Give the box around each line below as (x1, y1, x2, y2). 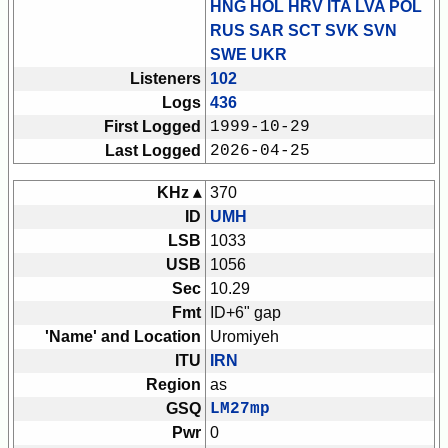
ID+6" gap (210, 304, 281, 322)
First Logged (104, 118, 201, 136)
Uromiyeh (210, 328, 279, 346)
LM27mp (210, 400, 270, 419)
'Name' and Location (45, 328, 201, 346)
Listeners (130, 70, 201, 88)
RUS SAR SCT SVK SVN (210, 22, 397, 40)
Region (146, 376, 201, 394)
